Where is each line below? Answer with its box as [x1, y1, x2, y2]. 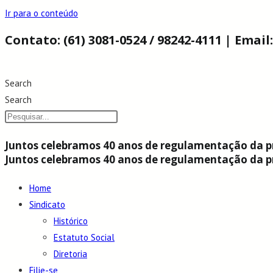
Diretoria [54, 248, 87, 260]
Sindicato [29, 199, 65, 211]
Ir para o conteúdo [5, 7, 78, 19]
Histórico [54, 215, 88, 227]
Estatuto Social [54, 232, 115, 244]
